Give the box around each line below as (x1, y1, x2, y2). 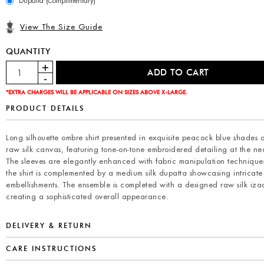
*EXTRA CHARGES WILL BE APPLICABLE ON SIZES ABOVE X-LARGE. (6, 88, 187, 95)
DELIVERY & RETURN (6, 220, 92, 230)
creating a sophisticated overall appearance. (6, 191, 169, 202)
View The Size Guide (20, 21, 103, 32)
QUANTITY (6, 46, 51, 56)
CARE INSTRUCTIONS (6, 243, 97, 253)
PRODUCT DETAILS (6, 103, 85, 113)
